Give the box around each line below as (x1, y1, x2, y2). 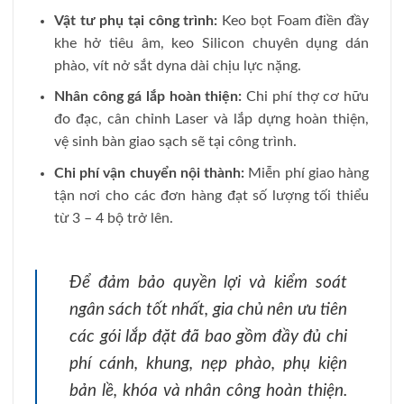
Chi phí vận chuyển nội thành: (53, 165, 245, 180)
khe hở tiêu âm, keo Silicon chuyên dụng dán (53, 35, 369, 50)
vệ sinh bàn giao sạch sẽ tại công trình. (53, 134, 297, 150)
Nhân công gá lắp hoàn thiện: (53, 89, 243, 105)
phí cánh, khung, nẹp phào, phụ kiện (69, 354, 347, 372)
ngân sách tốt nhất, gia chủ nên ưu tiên (69, 300, 347, 318)
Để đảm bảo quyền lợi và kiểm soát (69, 273, 347, 291)
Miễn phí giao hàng (244, 165, 370, 180)
